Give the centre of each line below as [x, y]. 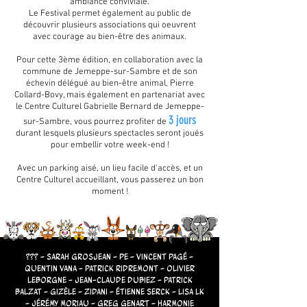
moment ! [110, 192]
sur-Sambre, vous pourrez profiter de [96, 122]
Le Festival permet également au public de [110, 14]
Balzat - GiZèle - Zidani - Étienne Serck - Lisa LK [110, 292]
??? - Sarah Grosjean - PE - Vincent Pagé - [110, 257]
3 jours [182, 120]
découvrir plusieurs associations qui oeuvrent [110, 26]
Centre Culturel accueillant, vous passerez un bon [110, 181]
